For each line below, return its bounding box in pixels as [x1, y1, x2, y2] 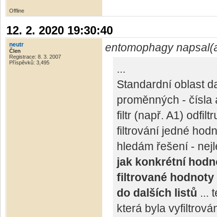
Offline [9, 8, 24, 14]
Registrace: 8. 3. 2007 [9, 54, 61, 60]
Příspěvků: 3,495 [9, 60, 49, 66]
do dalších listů [117, 186, 197, 200]
